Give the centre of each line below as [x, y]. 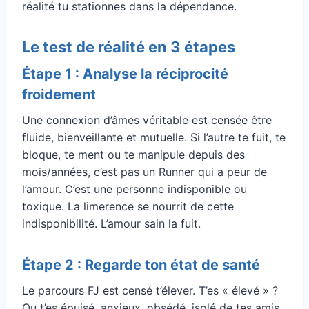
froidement [59, 94]
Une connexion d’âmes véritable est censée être [147, 120]
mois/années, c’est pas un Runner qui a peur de [144, 171]
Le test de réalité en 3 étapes [129, 47]
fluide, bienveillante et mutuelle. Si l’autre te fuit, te [154, 137]
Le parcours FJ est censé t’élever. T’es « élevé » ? [150, 290]
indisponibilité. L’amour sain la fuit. [111, 223]
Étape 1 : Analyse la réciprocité [125, 73]
